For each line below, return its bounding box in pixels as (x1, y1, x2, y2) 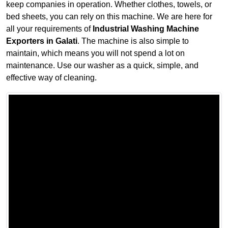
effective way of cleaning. (6, 73, 97, 82)
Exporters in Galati (6, 36, 77, 45)
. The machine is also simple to (77, 36, 189, 45)
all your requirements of (6, 24, 93, 33)
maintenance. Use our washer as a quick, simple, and (6, 61, 198, 70)
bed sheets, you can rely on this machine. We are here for (6, 12, 212, 21)
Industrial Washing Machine (93, 24, 199, 33)
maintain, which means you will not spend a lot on (6, 48, 185, 58)
